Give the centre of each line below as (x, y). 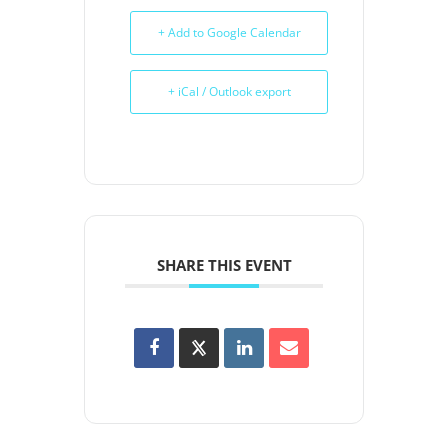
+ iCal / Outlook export (229, 91)
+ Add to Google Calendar (229, 32)
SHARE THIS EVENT (224, 264)
